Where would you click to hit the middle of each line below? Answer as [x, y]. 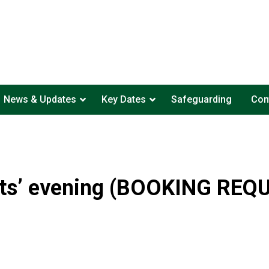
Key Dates [123, 99]
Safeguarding [201, 99]
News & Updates [40, 99]
